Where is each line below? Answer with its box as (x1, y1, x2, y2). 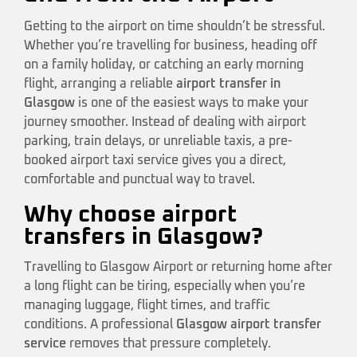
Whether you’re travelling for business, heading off (24, 38, 317, 52)
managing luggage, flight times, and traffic (24, 299, 270, 312)
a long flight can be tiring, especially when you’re (24, 280, 305, 293)
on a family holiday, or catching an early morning (24, 57, 304, 71)
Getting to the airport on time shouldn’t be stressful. (24, 19, 325, 33)
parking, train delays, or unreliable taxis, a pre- (24, 134, 292, 147)
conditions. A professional (24, 318, 176, 331)
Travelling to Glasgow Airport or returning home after (24, 261, 332, 274)
